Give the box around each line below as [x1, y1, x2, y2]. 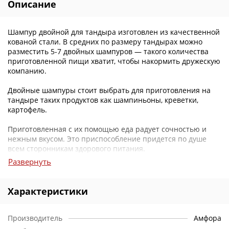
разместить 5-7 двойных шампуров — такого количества [8, 47, 209, 56]
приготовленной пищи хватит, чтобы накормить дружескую [8, 56, 220, 66]
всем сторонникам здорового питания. [8, 144, 145, 153]
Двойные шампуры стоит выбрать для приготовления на [8, 85, 211, 95]
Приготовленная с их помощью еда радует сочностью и [8, 124, 207, 134]
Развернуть [8, 156, 51, 167]
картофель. [8, 105, 47, 114]
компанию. [8, 66, 47, 76]
